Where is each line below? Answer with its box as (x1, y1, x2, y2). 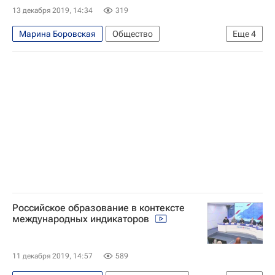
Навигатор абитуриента (19, 66, 114, 77)
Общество (112, 28, 153, 39)
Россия (130, 66, 158, 77)
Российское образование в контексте (12, 201, 185, 214)
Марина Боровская (19, 28, 96, 39)
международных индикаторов (12, 212, 152, 225)
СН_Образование (83, 47, 153, 58)
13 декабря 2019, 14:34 (12, 6, 93, 15)
